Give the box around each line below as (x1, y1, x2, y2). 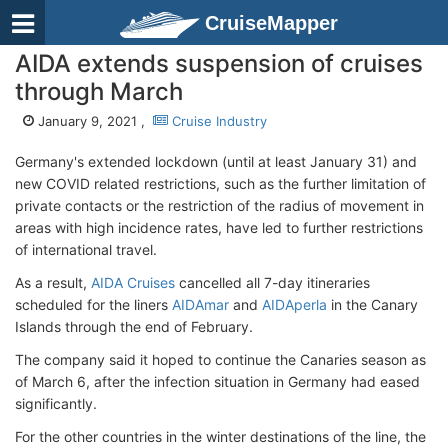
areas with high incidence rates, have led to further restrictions (15, 219, 423, 236)
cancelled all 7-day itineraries (175, 274, 370, 291)
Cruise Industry (168, 113, 267, 129)
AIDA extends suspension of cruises (15, 49, 423, 78)
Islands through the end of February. (15, 318, 253, 335)
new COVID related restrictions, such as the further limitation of (15, 175, 426, 192)
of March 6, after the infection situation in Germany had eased (15, 373, 420, 390)
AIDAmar (172, 296, 229, 313)
